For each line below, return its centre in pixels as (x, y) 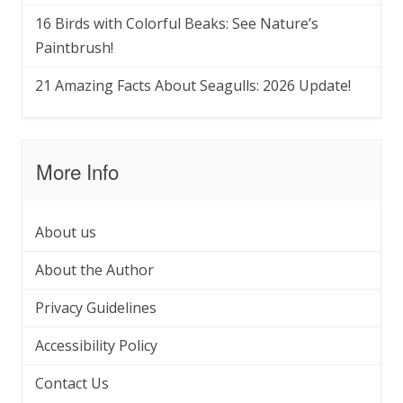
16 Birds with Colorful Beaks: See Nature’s (177, 23)
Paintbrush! (74, 47)
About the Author (94, 269)
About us (66, 232)
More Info (77, 170)
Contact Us (72, 383)
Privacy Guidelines (96, 307)
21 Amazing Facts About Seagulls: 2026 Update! (193, 85)
